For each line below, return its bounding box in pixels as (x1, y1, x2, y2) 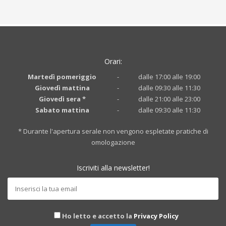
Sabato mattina (35, 105, 89, 115)
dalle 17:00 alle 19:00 (138, 72, 200, 82)
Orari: (104, 56, 122, 67)
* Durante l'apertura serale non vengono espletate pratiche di (18, 127, 208, 136)
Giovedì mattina (34, 83, 90, 93)
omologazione (91, 138, 135, 147)
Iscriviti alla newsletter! (76, 163, 150, 173)
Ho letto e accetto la (62, 211, 134, 221)
